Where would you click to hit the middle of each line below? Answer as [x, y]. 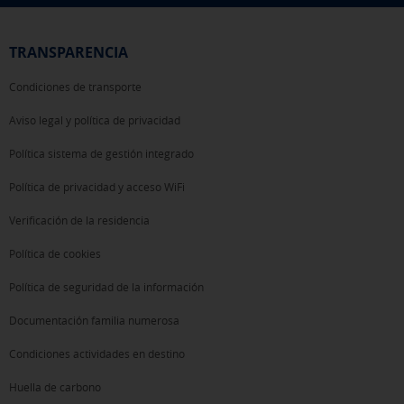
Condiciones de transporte [75, 86]
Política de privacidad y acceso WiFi [97, 186]
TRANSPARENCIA [69, 52]
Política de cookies [55, 253]
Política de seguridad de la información [106, 286]
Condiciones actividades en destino [97, 353]
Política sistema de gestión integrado [101, 153]
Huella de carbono [55, 386]
